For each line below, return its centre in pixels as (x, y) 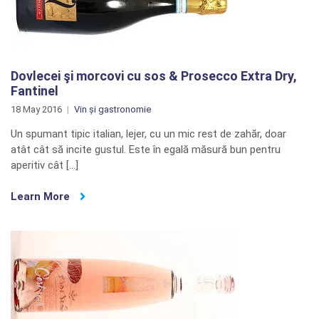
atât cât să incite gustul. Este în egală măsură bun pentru (146, 150)
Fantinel (35, 91)
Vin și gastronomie (113, 109)
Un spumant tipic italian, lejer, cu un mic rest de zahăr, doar (148, 134)
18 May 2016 (36, 109)
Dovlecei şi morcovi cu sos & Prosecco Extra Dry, (154, 76)
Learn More (42, 197)
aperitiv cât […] (45, 165)
